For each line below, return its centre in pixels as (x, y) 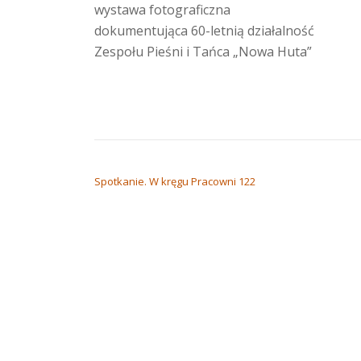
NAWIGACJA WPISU (158, 161)
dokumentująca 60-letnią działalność (204, 31)
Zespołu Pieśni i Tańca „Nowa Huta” (203, 52)
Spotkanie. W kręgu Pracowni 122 (175, 181)
